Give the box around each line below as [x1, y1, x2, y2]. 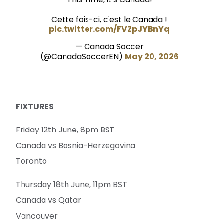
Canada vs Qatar [16, 195, 81, 206]
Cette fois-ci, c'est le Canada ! [51, 14, 168, 25]
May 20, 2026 [124, 51, 179, 62]
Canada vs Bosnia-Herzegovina [16, 140, 135, 151]
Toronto [16, 155, 47, 167]
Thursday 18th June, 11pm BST [16, 179, 127, 190]
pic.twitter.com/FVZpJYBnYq [49, 23, 170, 35]
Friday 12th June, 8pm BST [16, 124, 114, 135]
